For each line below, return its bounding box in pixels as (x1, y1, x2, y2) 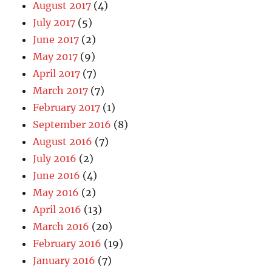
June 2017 (33, 33, 80, 46)
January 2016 (33, 254, 96, 267)
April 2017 (33, 67, 81, 80)
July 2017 (33, 16, 76, 29)
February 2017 (33, 101, 101, 114)
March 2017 (33, 84, 89, 97)
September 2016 (33, 118, 112, 131)
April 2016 (33, 203, 82, 216)
